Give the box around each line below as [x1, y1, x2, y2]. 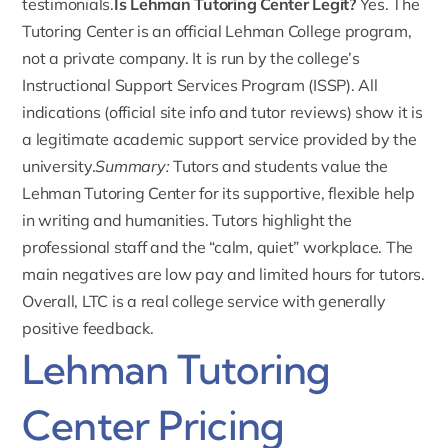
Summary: [95, 155, 170, 176]
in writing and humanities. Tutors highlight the [22, 209, 352, 230]
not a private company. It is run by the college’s [22, 47, 360, 68]
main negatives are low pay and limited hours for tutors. [22, 263, 425, 284]
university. [22, 155, 96, 176]
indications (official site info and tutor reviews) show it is [22, 101, 423, 122]
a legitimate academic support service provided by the [22, 128, 417, 149]
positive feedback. [22, 317, 154, 338]
